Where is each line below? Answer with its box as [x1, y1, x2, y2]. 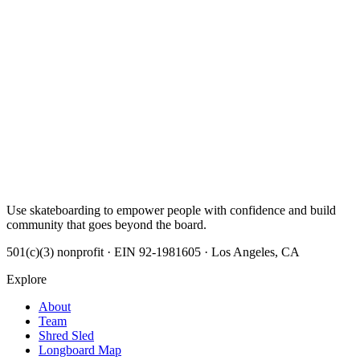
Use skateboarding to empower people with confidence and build [6, 202, 336, 217]
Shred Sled [39, 328, 94, 342]
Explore [6, 272, 47, 286]
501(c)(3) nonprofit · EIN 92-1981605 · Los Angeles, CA [6, 244, 300, 259]
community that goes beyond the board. [6, 217, 207, 231]
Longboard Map [39, 342, 121, 357]
